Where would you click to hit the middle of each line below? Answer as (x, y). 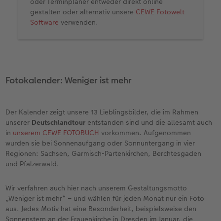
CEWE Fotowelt (160, 12)
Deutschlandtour (59, 122)
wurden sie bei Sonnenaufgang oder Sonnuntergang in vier (100, 143)
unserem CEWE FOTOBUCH (56, 132)
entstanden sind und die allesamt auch (149, 122)
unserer (19, 122)
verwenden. (79, 22)
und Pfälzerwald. (33, 164)
